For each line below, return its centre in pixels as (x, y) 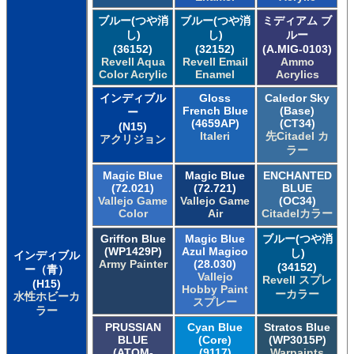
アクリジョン (133, 139)
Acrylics (297, 75)
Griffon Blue (133, 239)
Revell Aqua (133, 62)
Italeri (215, 136)
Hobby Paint (215, 290)
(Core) (215, 340)
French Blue (215, 111)
